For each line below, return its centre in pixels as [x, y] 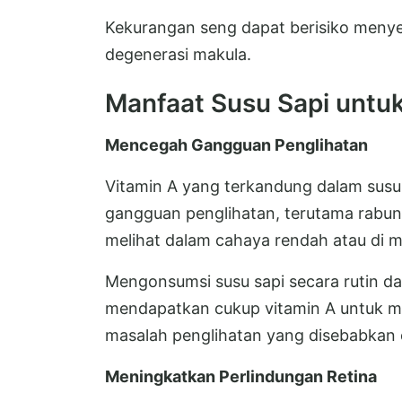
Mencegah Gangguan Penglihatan [236, 145]
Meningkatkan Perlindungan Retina [241, 377]
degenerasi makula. [178, 55]
